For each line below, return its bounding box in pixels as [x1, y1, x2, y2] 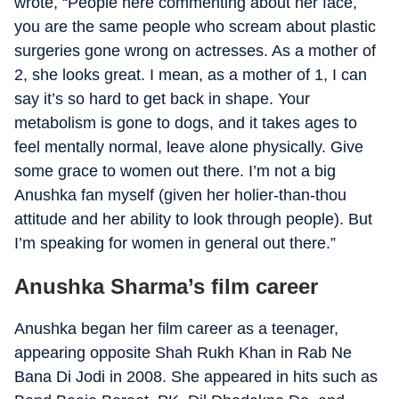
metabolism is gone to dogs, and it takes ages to [14, 114, 357, 132]
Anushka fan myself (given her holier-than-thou [14, 186, 346, 204]
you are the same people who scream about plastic [14, 18, 376, 36]
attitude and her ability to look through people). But [14, 210, 372, 228]
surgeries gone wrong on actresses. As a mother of [14, 42, 376, 60]
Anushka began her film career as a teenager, [14, 320, 338, 338]
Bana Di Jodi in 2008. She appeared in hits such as [14, 368, 378, 386]
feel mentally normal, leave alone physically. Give [14, 138, 363, 156]
